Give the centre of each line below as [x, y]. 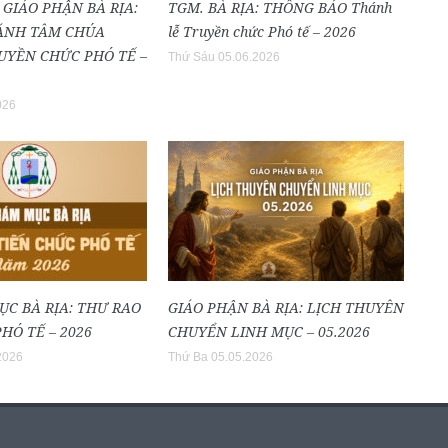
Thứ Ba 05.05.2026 [220, 356]
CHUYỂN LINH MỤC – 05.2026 [269, 331]
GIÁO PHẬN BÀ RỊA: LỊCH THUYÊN [286, 307]
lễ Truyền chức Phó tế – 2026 [262, 31]
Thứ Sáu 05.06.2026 [224, 56]
